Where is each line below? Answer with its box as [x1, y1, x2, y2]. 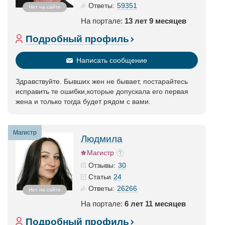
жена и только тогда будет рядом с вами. [16, 97, 151, 105]
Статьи [88, 173, 111, 181]
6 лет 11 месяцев [125, 199, 186, 208]
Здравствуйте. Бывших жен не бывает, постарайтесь [16, 77, 188, 85]
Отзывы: [88, 161, 116, 169]
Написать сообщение [76, 56, 147, 64]
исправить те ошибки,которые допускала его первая [16, 87, 188, 95]
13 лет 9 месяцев [125, 17, 186, 25]
